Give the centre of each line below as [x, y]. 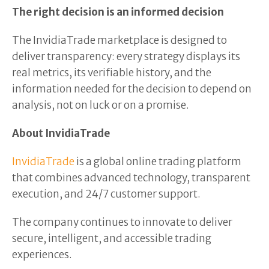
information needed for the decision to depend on [132, 89]
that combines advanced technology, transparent [131, 178]
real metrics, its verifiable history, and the [112, 73]
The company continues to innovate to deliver [122, 222]
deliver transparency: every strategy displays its [126, 56]
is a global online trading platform [158, 162]
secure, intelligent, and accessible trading [112, 238]
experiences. [43, 255]
